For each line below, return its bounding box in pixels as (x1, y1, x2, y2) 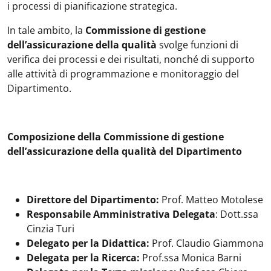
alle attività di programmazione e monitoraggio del (7, 67, 239, 80)
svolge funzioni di (159, 38, 238, 51)
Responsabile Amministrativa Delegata (27, 207, 215, 221)
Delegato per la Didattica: (27, 237, 149, 250)
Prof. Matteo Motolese (159, 193, 263, 206)
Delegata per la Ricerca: (27, 251, 140, 264)
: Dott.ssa (215, 207, 258, 221)
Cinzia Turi (27, 222, 74, 235)
